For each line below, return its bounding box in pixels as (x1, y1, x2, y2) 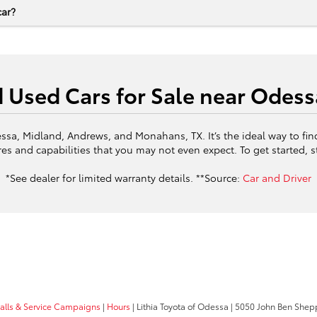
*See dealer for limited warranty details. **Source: (6, 171, 243, 185)
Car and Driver (243, 171, 311, 185)
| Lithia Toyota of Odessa (130, 300, 229, 313)
